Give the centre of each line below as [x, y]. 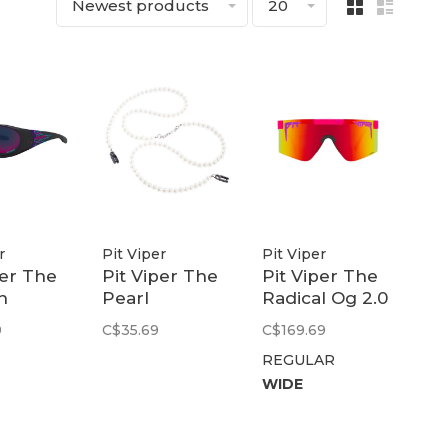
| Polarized [309, 320]
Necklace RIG [160, 320]
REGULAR [299, 360]
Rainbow [301, 342]
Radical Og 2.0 [325, 298]
